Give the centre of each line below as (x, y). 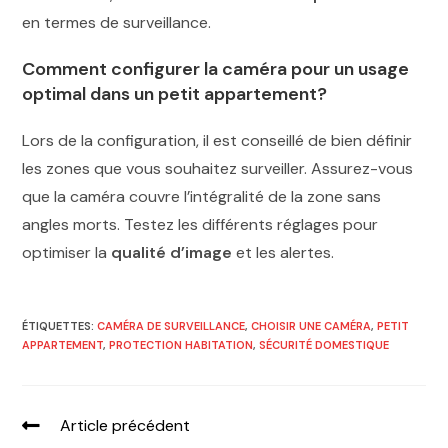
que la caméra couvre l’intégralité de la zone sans (202, 196)
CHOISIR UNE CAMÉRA (311, 325)
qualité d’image (172, 252)
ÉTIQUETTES (57, 325)
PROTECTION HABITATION (181, 344)
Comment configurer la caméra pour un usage (216, 68)
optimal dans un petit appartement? (175, 93)
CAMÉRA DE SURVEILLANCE (171, 325)
